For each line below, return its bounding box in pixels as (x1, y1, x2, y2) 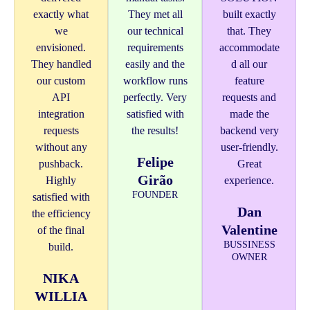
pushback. (39, 158, 83, 170)
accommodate (219, 42, 280, 53)
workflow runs (122, 75, 188, 86)
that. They (227, 25, 271, 37)
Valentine (221, 222, 277, 237)
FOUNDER (132, 190, 178, 200)
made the (229, 108, 269, 120)
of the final (37, 224, 84, 236)
